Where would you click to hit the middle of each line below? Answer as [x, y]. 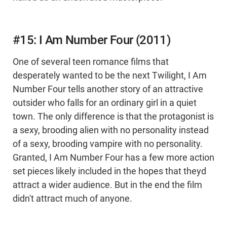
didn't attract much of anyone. [72, 199]
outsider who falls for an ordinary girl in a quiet [105, 103]
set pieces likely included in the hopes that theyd [109, 172]
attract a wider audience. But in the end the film [107, 185]
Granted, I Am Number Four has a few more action [113, 158]
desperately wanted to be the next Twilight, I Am [110, 76]
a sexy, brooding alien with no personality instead [111, 130]
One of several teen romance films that [91, 62]
